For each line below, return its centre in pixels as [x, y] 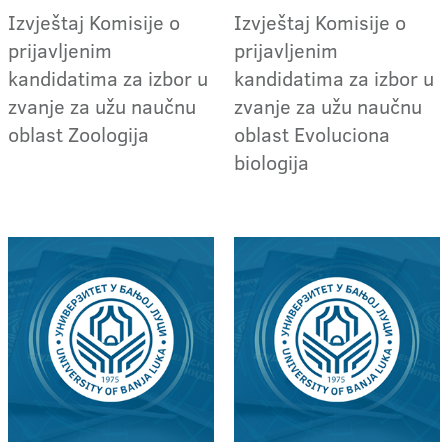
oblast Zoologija [78, 133]
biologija [272, 161]
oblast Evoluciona [312, 133]
